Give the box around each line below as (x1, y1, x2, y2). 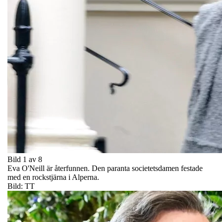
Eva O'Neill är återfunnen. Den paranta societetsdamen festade (7, 164, 203, 172)
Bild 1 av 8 (7, 155, 42, 164)
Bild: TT (7, 181, 35, 190)
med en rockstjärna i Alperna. (7, 172, 99, 181)
